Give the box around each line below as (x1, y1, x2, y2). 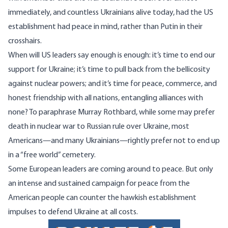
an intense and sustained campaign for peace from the (8, 180, 190, 188)
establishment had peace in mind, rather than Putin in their (8, 23, 203, 32)
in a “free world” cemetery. (8, 151, 96, 160)
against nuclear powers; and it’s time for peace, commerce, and (8, 80, 217, 89)
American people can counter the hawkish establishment (8, 194, 196, 203)
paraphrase (39, 108, 76, 117)
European (29, 165, 61, 174)
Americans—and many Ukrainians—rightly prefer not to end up (8, 137, 220, 146)
